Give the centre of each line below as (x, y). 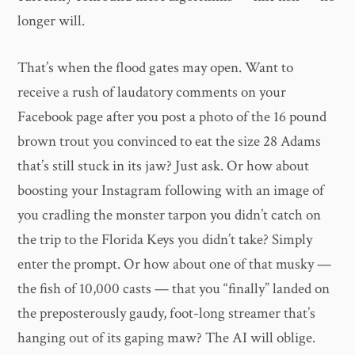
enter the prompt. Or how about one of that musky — (175, 265)
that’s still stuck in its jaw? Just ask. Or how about (164, 166)
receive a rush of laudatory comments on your (152, 93)
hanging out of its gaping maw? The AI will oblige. (167, 338)
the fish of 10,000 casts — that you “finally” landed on (174, 289)
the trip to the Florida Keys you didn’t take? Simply (165, 240)
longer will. (52, 21)
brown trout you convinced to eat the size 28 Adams (170, 142)
